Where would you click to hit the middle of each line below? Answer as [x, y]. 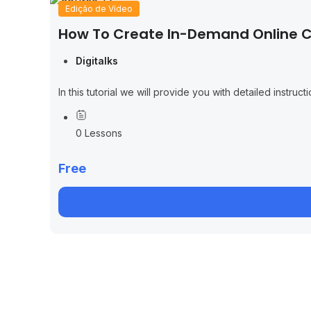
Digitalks [97, 60]
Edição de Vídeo [99, 8]
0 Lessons [99, 133]
